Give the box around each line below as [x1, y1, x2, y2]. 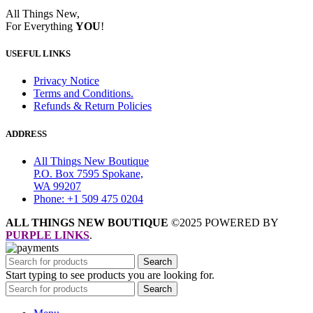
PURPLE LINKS [6, 228, 89, 241]
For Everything [6, 20, 75, 33]
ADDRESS [6, 128, 47, 139]
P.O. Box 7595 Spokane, [34, 167, 143, 180]
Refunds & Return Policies [34, 100, 152, 112]
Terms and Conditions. [34, 87, 133, 100]
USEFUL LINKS [6, 48, 71, 59]
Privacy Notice [34, 75, 99, 87]
